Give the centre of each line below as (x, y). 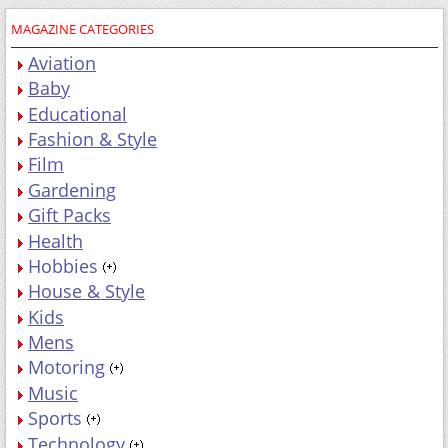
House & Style (86, 291)
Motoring (66, 367)
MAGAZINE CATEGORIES (82, 29)
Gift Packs (69, 215)
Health (55, 240)
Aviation (62, 62)
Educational (77, 113)
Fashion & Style (92, 138)
